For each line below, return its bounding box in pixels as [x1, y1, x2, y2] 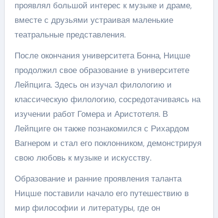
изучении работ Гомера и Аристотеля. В [14, 108, 168, 119]
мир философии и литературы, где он [14, 202, 160, 213]
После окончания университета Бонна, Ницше [14, 50, 190, 61]
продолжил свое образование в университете [14, 64, 189, 75]
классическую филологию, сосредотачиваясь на [14, 93, 200, 105]
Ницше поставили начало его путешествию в [14, 187, 189, 199]
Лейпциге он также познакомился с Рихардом [14, 123, 189, 134]
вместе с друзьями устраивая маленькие [14, 14, 173, 25]
